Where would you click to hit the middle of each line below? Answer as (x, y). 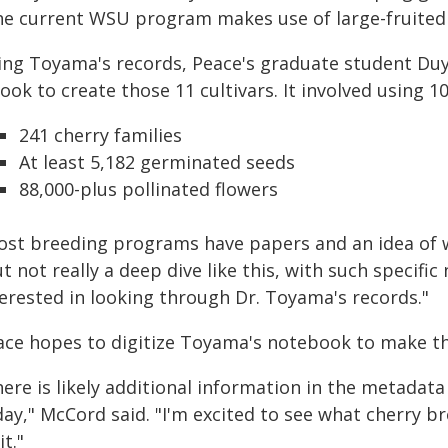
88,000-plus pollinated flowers (148, 189)
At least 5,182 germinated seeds (157, 162)
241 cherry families (100, 135)
